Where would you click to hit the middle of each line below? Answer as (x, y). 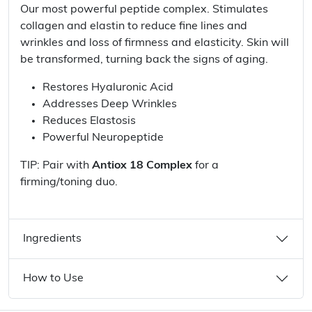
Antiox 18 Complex (142, 166)
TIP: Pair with (56, 166)
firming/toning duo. (69, 182)
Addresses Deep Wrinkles (110, 104)
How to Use (53, 279)
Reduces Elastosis (89, 121)
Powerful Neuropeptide (103, 138)
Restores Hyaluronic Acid (108, 88)
